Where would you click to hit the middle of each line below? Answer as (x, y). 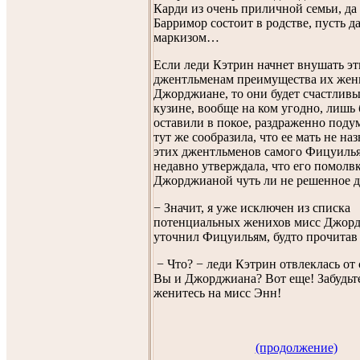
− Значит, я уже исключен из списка (252, 207)
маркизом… (186, 37)
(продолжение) (296, 347)
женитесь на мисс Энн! (217, 292)
